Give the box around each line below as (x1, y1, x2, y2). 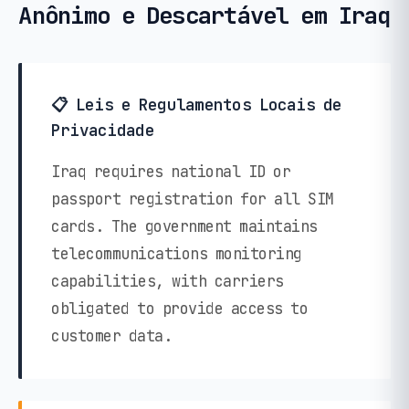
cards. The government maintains (51, 215, 318, 236)
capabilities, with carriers (51, 270, 284, 291)
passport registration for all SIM (51, 188, 334, 209)
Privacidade (51, 119, 154, 141)
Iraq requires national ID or (51, 161, 290, 182)
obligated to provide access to (51, 298, 308, 319)
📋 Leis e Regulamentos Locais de (51, 93, 342, 115)
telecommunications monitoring (51, 243, 302, 264)
